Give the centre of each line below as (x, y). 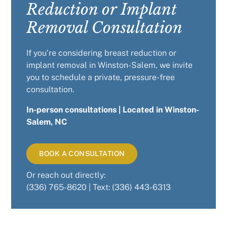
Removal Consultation (105, 28)
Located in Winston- (161, 110)
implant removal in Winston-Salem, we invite (110, 65)
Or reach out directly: (66, 175)
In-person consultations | (75, 110)
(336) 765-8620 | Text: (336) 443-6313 (99, 187)
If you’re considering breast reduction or (102, 53)
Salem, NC (47, 122)
